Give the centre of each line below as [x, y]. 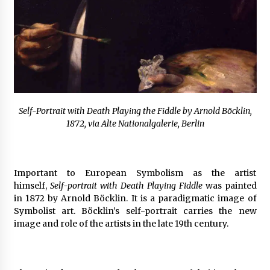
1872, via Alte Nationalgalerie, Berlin [135, 124]
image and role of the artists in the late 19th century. [121, 224]
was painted [229, 186]
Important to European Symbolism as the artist [135, 173]
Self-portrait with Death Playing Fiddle [126, 186]
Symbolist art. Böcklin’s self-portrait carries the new [135, 211]
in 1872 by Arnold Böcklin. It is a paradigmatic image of [135, 199]
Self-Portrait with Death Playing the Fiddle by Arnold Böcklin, [135, 111]
